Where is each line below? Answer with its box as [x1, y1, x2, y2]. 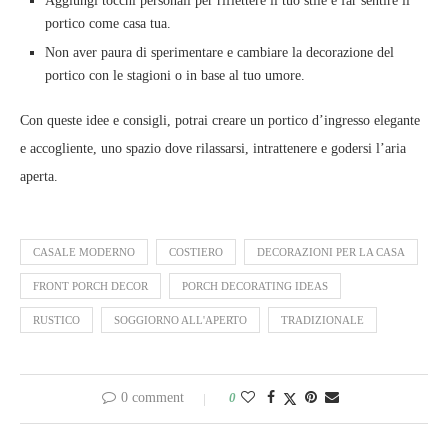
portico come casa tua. [45, 16, 171, 32]
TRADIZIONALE [281, 314, 364, 327]
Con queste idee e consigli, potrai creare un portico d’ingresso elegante [20, 113, 420, 129]
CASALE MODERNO [33, 246, 135, 259]
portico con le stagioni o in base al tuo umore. [45, 68, 305, 84]
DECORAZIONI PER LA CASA [257, 246, 405, 259]
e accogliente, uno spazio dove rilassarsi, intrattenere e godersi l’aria [20, 141, 406, 157]
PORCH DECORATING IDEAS [182, 280, 328, 293]
